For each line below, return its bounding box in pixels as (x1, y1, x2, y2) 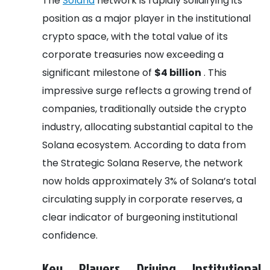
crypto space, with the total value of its (42, 29, 228, 43)
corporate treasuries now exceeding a (42, 47, 224, 61)
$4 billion (154, 65, 201, 80)
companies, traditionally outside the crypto (42, 101, 246, 116)
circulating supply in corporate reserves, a (42, 192, 242, 206)
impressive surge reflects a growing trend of (42, 83, 252, 98)
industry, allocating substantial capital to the (42, 119, 253, 134)
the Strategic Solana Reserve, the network (42, 155, 243, 170)
